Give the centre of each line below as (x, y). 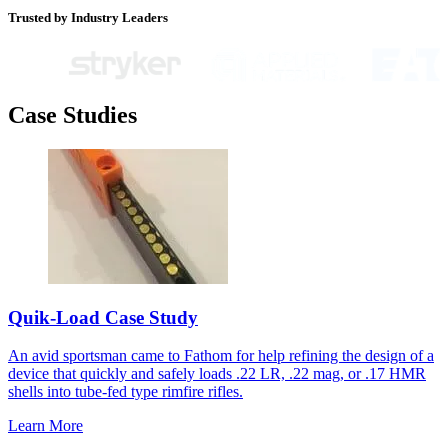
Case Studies (72, 115)
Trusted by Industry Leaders (88, 18)
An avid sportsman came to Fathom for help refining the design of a (221, 356)
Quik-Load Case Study (103, 317)
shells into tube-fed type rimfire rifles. (125, 392)
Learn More (45, 426)
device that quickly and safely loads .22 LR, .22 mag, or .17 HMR (217, 374)
